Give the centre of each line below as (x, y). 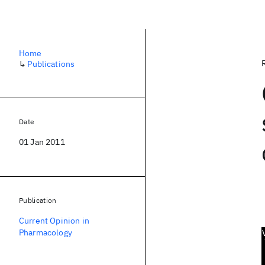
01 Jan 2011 (42, 142)
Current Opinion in (54, 221)
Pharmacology (46, 232)
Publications (51, 64)
